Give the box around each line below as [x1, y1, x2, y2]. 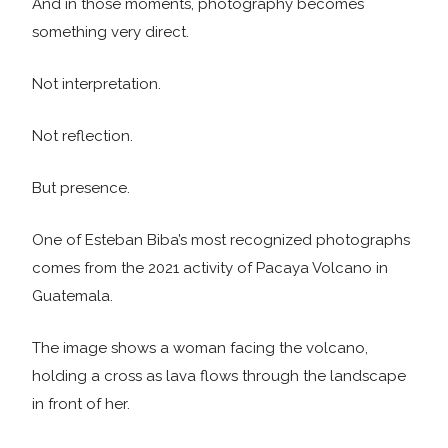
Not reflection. [32, 127, 133, 145]
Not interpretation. [32, 75, 161, 93]
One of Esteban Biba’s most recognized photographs [32, 231, 410, 249]
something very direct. [32, 23, 189, 41]
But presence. [32, 179, 130, 197]
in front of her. [32, 395, 130, 413]
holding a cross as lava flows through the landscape [32, 367, 406, 385]
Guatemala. [32, 287, 113, 305]
